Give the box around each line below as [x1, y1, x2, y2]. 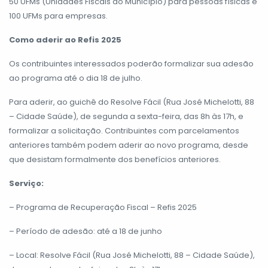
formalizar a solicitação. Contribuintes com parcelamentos [9, 125, 239, 137]
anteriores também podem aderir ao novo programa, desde [9, 139, 248, 151]
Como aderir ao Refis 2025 [9, 34, 121, 46]
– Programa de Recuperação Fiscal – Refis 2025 [9, 202, 197, 214]
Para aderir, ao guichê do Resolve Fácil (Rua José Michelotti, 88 [9, 96, 254, 108]
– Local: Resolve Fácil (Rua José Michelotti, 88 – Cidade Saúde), [9, 249, 255, 261]
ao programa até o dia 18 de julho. [9, 72, 142, 84]
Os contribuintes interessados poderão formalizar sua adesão [9, 58, 254, 70]
